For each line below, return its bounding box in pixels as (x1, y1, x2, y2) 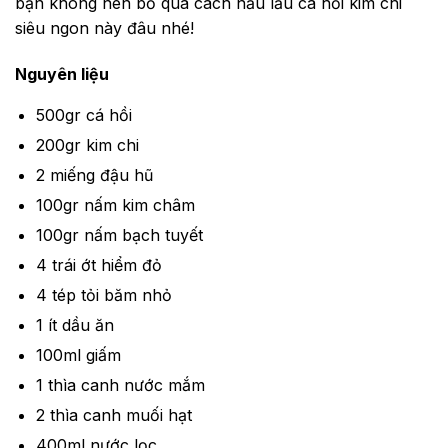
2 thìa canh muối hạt (35, 404, 192, 425)
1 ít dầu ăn (35, 314, 114, 335)
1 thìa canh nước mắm (35, 374, 205, 395)
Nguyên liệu (15, 63, 109, 84)
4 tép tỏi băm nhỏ (35, 284, 172, 305)
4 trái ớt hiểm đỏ (35, 254, 162, 275)
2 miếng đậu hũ (35, 164, 153, 185)
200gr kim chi (35, 134, 139, 155)
